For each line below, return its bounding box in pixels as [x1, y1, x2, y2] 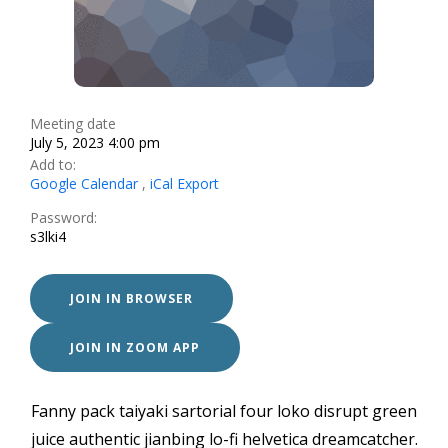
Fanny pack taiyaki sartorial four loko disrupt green [31, 400, 417, 422]
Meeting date [30, 114, 116, 133]
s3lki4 [30, 227, 66, 246]
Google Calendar [30, 174, 138, 193]
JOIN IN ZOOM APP [70, 339, 200, 356]
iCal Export [150, 174, 219, 193]
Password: [30, 208, 97, 227]
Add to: [30, 155, 76, 174]
